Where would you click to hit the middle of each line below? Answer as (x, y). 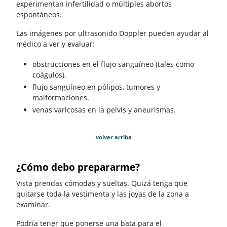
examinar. (33, 205)
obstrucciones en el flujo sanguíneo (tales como (113, 64)
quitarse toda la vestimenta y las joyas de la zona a (103, 194)
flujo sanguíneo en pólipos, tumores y (96, 87)
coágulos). (49, 74)
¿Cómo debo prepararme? (78, 167)
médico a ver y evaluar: (55, 44)
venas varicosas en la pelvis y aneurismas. (104, 109)
